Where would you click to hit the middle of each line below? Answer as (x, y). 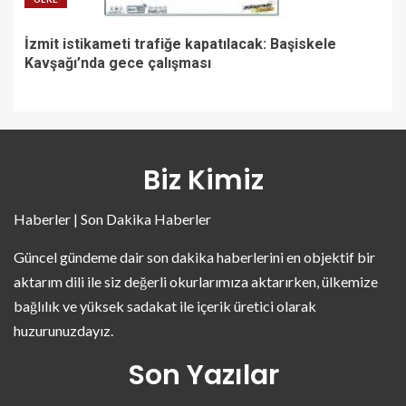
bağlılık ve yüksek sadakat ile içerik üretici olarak (165, 305)
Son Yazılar (203, 375)
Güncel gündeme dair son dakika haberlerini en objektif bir (194, 256)
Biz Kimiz (203, 180)
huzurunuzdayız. (63, 330)
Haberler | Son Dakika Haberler (112, 218)
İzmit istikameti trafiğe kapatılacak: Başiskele (180, 43)
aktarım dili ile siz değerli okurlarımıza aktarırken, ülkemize (196, 281)
